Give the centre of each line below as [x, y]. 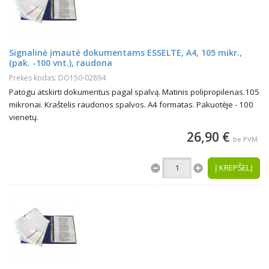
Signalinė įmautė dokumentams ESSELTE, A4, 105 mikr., [125, 53]
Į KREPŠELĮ [234, 168]
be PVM [245, 139]
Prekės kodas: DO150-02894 [57, 78]
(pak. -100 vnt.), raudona [61, 63]
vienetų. [24, 117]
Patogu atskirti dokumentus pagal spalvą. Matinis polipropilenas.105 [134, 92]
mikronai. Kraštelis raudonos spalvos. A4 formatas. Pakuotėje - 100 [131, 104]
